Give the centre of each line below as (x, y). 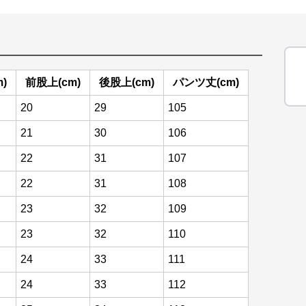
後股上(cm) (127, 82)
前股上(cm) (53, 82)
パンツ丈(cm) (206, 82)
